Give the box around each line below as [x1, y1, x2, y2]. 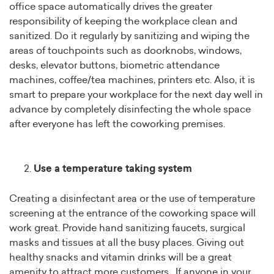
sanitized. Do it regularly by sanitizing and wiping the [9, 31, 250, 42]
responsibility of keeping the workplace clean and [9, 17, 237, 27]
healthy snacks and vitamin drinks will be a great [9, 253, 232, 263]
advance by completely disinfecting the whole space [9, 105, 251, 115]
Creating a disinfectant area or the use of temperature [9, 194, 255, 204]
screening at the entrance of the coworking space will [9, 209, 256, 219]
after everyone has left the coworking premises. [9, 119, 230, 130]
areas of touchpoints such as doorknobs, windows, [9, 46, 242, 56]
